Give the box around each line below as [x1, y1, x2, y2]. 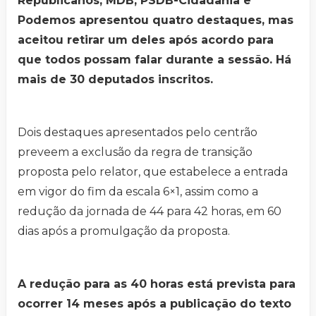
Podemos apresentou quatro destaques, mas [18, 13, 293, 28]
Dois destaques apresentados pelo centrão [18, 126, 257, 140]
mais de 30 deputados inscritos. [18, 73, 213, 87]
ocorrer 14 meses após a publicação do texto [18, 297, 291, 311]
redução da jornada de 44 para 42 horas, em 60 [18, 205, 281, 219]
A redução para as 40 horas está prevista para [18, 277, 296, 291]
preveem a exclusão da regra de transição [18, 145, 253, 159]
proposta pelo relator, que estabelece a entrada [18, 165, 288, 179]
